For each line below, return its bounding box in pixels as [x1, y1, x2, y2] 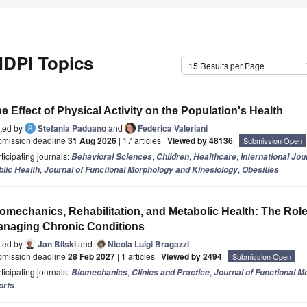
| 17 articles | [116, 134, 167, 147]
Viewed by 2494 [161, 250, 222, 263]
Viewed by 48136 [167, 134, 233, 147]
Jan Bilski [38, 238, 76, 251]
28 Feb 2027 [68, 250, 115, 263]
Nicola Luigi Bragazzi [108, 238, 189, 251]
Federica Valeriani [138, 122, 208, 135]
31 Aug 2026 [68, 134, 116, 147]
